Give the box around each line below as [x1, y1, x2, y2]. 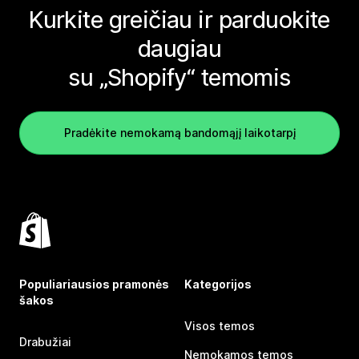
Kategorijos [184, 276, 252, 291]
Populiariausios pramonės [19, 276, 169, 291]
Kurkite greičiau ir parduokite [29, 5, 330, 34]
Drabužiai [19, 334, 71, 349]
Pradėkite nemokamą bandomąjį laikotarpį [63, 125, 296, 139]
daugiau [138, 34, 221, 63]
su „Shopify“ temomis [68, 63, 291, 91]
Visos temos [184, 318, 255, 333]
